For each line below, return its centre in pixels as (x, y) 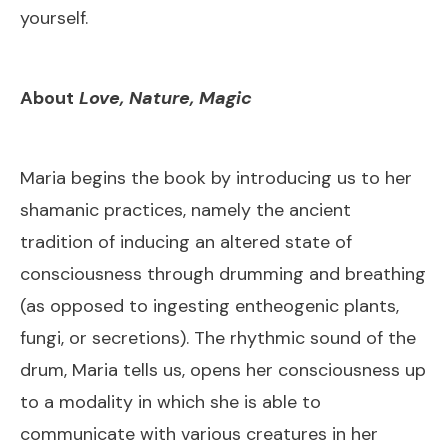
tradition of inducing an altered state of (186, 241)
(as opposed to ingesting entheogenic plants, (209, 305)
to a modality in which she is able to (170, 401)
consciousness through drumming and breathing (223, 273)
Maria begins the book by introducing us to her (216, 177)
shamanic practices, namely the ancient (185, 209)
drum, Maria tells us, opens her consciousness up (223, 369)
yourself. (54, 17)
